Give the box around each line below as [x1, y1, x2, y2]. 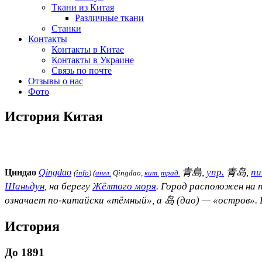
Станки [51, 23, 81, 33]
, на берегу [44, 180, 92, 192]
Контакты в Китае [51, 44, 124, 54]
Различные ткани [75, 12, 144, 23]
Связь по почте [51, 65, 112, 75]
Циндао [5, 167, 36, 177]
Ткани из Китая [51, 2, 114, 12]
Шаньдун [5, 180, 44, 192]
